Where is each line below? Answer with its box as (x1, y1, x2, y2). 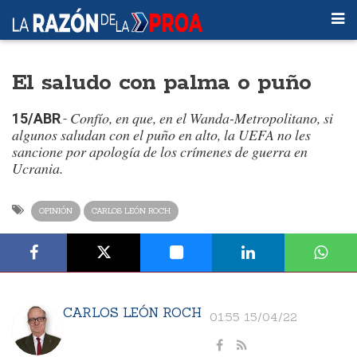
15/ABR (12, 110, 61, 127)
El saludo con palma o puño (12, 69, 312, 97)
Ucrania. (12, 159, 63, 178)
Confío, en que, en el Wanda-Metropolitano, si (70, 108, 333, 127)
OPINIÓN (39, 206, 73, 216)
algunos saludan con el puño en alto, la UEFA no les (12, 125, 311, 144)
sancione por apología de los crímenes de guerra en (12, 142, 308, 161)
